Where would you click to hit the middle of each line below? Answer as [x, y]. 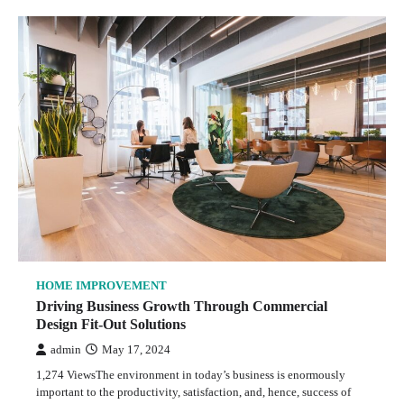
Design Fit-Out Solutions [111, 325]
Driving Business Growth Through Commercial [182, 307]
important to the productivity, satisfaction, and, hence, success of [193, 392]
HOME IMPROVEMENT [101, 286]
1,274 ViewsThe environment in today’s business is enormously [191, 375]
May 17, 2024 [136, 350]
